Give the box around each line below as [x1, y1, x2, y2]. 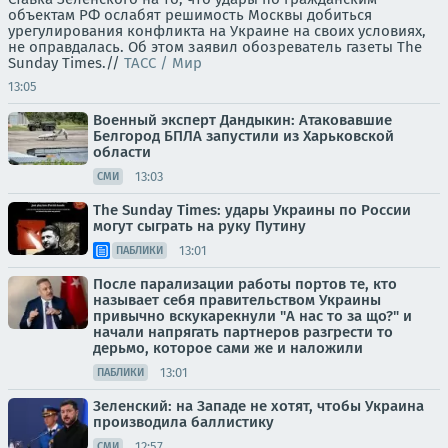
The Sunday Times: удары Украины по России [93, 201, 411, 220]
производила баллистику [93, 413, 274, 432]
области [93, 143, 151, 162]
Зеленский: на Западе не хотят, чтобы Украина [93, 397, 424, 416]
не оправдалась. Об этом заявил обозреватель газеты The [8, 38, 422, 57]
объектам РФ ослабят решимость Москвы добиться [8, 6, 372, 25]
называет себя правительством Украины [93, 291, 381, 310]
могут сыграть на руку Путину [93, 217, 306, 236]
